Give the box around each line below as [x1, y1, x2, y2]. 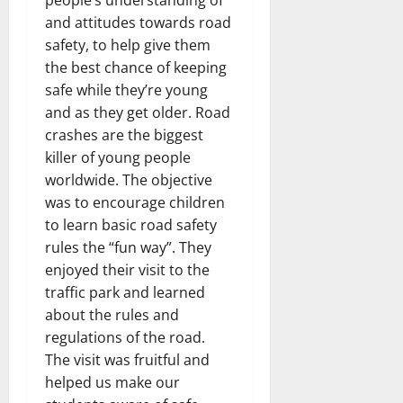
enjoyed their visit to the [45, 260, 210, 281]
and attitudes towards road [45, 13, 231, 33]
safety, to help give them [45, 35, 210, 56]
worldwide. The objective [45, 170, 212, 191]
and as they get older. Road [45, 103, 230, 123]
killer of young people [45, 148, 191, 168]
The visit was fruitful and [45, 350, 210, 371]
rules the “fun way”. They [45, 237, 211, 258]
